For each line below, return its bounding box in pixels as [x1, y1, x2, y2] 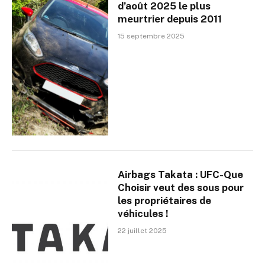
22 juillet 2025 [118, 226, 167, 235]
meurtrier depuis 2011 [118, 12, 222, 25]
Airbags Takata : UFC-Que [118, 168, 244, 180]
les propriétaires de [118, 194, 212, 206]
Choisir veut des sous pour [118, 181, 244, 193]
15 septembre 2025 [118, 31, 185, 40]
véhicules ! [118, 207, 169, 219]
